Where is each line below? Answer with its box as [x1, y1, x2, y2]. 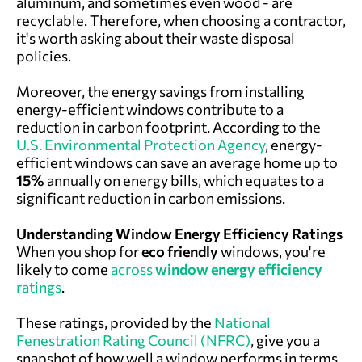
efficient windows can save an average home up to [16, 153, 338, 171]
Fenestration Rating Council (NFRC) [16, 330, 250, 349]
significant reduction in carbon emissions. [16, 188, 285, 207]
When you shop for [16, 242, 141, 260]
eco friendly [141, 242, 221, 260]
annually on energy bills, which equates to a [44, 170, 324, 189]
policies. [16, 46, 71, 65]
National [214, 313, 271, 331]
